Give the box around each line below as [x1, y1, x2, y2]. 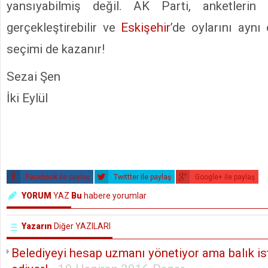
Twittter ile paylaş [112, 172, 171, 181]
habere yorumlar [82, 190, 147, 200]
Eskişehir [121, 20, 171, 35]
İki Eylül [7, 90, 48, 105]
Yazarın [22, 221, 52, 231]
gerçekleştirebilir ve [7, 20, 121, 35]
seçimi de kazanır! [7, 41, 105, 56]
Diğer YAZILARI [52, 221, 111, 231]
